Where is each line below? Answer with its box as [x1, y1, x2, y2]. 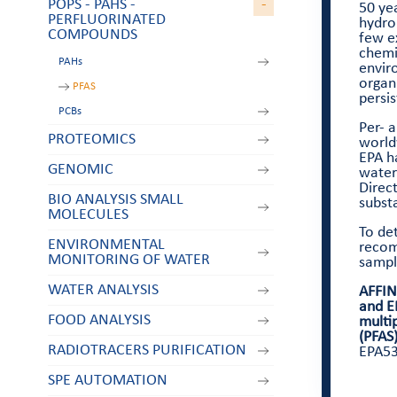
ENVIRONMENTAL [47, 237, 165, 253]
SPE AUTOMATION [47, 373, 167, 389]
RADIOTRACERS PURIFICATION [47, 343, 246, 359]
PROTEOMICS [47, 132, 136, 148]
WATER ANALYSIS [47, 283, 159, 299]
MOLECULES [47, 207, 128, 223]
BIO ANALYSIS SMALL [47, 192, 183, 208]
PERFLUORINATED [47, 12, 166, 28]
